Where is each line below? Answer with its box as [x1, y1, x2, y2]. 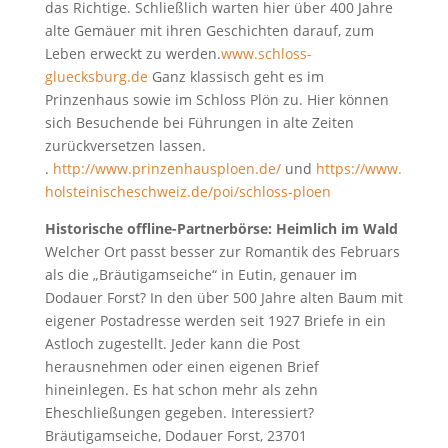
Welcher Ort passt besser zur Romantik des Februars [44, 241, 400, 261]
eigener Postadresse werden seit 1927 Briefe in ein [44, 310, 386, 330]
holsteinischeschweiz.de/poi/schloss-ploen [44, 181, 331, 201]
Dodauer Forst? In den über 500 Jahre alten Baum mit [44, 287, 403, 307]
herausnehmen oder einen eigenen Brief [44, 356, 319, 376]
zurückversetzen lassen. [44, 135, 206, 155]
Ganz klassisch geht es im [147, 66, 324, 86]
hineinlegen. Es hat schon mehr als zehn [44, 379, 318, 399]
